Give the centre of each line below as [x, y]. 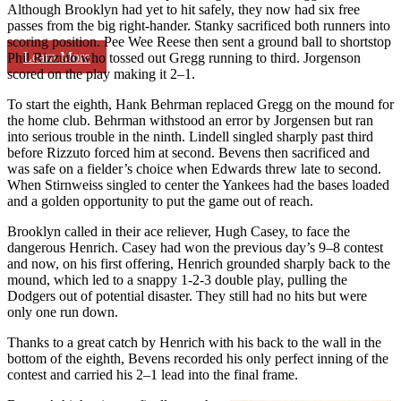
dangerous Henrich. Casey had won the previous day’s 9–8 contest [195, 247]
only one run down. [63, 311]
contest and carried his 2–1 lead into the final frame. [153, 374]
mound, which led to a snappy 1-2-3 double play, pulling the [177, 279]
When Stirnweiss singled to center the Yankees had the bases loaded [198, 184]
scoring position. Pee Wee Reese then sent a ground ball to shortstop [199, 41]
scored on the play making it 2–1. [101, 73]
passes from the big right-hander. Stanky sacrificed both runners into [199, 25]
